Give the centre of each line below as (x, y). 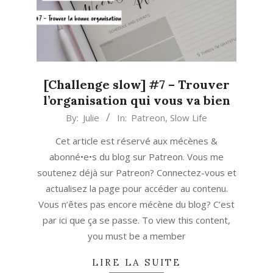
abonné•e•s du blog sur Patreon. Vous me (136, 157)
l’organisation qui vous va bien (136, 101)
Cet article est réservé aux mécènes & (136, 141)
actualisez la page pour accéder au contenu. (136, 189)
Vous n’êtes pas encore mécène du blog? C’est (136, 204)
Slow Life (189, 118)
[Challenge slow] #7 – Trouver (136, 85)
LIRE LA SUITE (136, 263)
